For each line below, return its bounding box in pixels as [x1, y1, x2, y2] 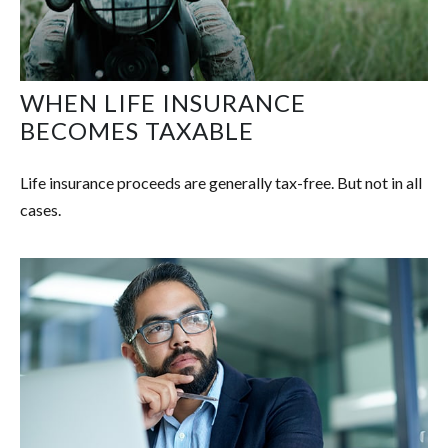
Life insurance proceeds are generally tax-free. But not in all [20, 173, 422, 193]
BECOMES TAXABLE [20, 116, 254, 146]
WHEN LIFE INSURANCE [20, 88, 306, 118]
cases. [20, 200, 61, 220]
